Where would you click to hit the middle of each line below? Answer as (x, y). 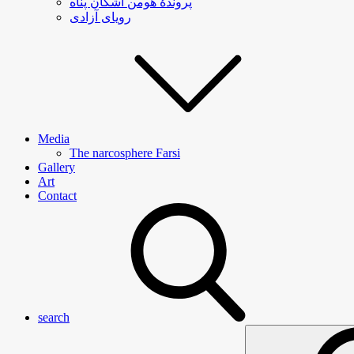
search (54, 317)
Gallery (56, 167)
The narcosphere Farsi (125, 153)
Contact (57, 196)
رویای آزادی (100, 17)
